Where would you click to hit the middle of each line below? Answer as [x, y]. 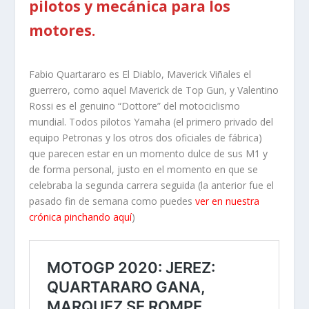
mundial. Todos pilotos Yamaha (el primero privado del [151, 121]
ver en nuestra [228, 201]
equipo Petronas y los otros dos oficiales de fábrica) [146, 137]
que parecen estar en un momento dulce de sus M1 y [149, 153]
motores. [62, 30]
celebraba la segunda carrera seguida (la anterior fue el [152, 185]
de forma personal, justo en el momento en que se [144, 169]
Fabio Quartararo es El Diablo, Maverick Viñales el [140, 74]
